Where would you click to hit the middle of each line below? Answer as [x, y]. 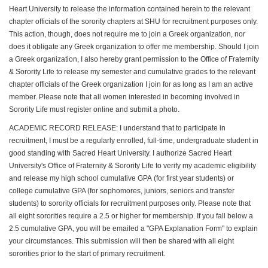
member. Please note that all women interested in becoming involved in [124, 97]
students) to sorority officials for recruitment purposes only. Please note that [130, 203]
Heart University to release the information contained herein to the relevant [130, 9]
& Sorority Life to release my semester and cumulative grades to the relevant [132, 71]
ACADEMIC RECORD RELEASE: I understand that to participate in [117, 128]
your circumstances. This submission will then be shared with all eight [121, 241]
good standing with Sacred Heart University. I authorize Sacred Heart [120, 153]
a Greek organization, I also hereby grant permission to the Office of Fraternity [134, 59]
